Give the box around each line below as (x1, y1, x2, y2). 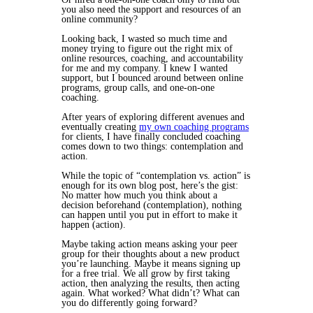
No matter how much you (61, 189, 166, 201)
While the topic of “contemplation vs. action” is (61, 170, 250, 181)
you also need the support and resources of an (61, 3, 241, 15)
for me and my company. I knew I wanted (61, 62, 228, 73)
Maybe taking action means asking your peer (61, 238, 238, 249)
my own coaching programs (139, 121, 249, 132)
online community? (61, 13, 138, 24)
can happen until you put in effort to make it (61, 209, 238, 220)
